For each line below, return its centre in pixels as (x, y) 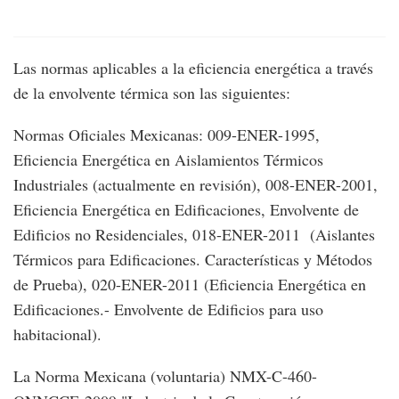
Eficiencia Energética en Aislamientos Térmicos (168, 160)
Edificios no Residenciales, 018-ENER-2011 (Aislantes (194, 235)
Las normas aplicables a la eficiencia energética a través (193, 68)
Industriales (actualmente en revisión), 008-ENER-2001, (195, 185)
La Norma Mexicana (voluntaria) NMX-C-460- (165, 376)
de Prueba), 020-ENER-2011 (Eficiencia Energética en (190, 285)
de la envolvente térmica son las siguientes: (152, 93)
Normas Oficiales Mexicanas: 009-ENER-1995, (167, 135)
